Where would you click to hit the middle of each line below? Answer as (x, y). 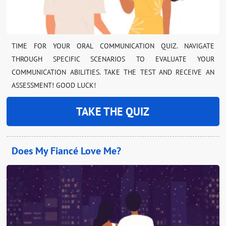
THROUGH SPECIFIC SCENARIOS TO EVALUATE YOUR (113, 59)
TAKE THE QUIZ (113, 112)
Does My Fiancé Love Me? (67, 151)
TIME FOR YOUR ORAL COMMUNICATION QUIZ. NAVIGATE (113, 46)
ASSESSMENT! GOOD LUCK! (54, 86)
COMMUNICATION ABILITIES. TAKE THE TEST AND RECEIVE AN (113, 72)
